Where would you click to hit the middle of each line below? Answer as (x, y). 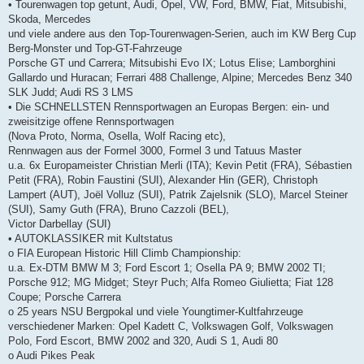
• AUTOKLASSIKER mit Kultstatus (91, 239)
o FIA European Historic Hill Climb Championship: (125, 253)
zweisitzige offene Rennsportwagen (91, 122)
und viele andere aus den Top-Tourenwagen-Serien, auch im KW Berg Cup (182, 34)
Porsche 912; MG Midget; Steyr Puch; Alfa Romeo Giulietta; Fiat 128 (171, 283)
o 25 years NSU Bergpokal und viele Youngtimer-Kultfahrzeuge (156, 312)
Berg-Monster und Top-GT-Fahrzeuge (95, 49)
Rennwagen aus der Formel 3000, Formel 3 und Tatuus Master (155, 151)
